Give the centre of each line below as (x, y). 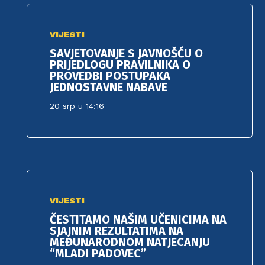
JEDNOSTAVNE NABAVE (109, 87)
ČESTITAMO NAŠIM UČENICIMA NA (138, 219)
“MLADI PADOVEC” (98, 253)
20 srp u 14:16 (77, 106)
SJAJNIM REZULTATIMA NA (117, 230)
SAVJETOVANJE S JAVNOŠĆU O (127, 54)
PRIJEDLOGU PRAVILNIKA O (120, 65)
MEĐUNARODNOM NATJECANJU (130, 242)
